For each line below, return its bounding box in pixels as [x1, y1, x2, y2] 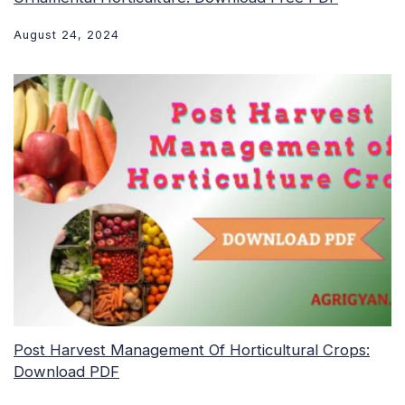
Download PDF [14, 362, 119, 381]
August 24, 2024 [14, 28, 119, 42]
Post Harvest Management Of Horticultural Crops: [14, 340, 370, 359]
